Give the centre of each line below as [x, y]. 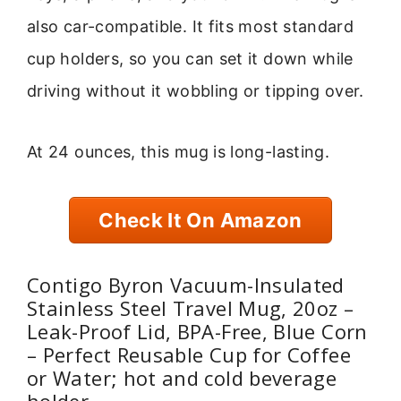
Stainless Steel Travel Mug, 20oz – [191, 307]
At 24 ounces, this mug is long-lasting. [179, 151]
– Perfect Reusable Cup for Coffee [189, 354]
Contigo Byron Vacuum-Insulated [186, 284]
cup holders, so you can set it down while [190, 58]
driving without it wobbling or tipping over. [196, 90]
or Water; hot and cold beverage [182, 377]
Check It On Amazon [200, 221]
